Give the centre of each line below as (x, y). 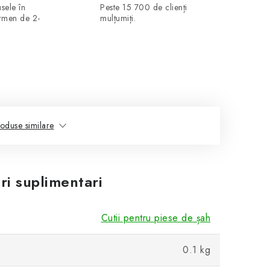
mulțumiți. (118, 18)
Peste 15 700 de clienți (144, 7)
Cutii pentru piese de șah (155, 218)
